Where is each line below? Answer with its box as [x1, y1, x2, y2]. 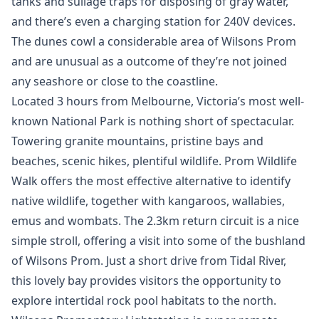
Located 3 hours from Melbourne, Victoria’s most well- [11, 93, 304, 109]
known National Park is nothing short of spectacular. [11, 113, 294, 129]
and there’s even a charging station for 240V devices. [11, 14, 296, 29]
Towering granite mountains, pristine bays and [11, 133, 263, 149]
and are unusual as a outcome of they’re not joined [11, 53, 287, 69]
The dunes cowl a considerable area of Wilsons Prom [11, 33, 296, 49]
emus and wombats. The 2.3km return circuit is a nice [11, 213, 299, 229]
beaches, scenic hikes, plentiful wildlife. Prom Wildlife [11, 153, 297, 169]
